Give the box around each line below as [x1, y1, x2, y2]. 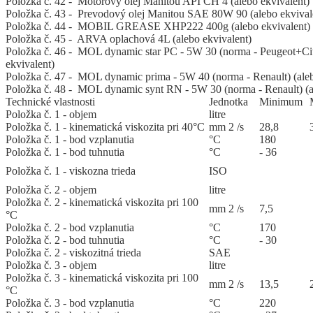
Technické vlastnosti [6, 96, 95, 108]
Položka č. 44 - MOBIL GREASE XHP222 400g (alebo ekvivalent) [6, 20, 310, 33]
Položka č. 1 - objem [6, 108, 96, 121]
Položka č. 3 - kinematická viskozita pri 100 [6, 272, 198, 284]
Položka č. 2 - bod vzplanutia [6, 221, 134, 234]
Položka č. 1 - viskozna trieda [6, 165, 136, 177]
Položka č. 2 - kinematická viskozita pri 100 [6, 196, 198, 209]
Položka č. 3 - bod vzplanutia [6, 297, 134, 310]
